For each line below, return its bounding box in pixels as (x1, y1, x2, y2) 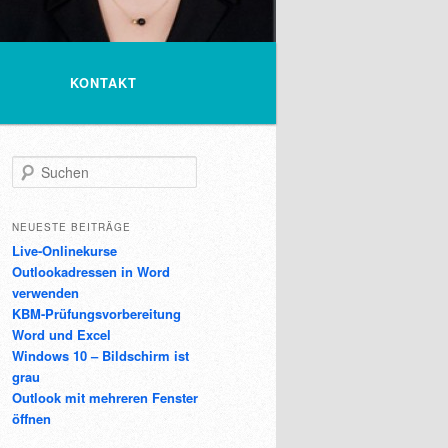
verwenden (12, 283, 79, 303)
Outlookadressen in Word (12, 262, 170, 282)
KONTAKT (70, 73, 137, 92)
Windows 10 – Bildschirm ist (12, 346, 189, 366)
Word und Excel (12, 325, 111, 345)
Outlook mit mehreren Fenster (12, 388, 198, 408)
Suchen (12, 156, 54, 174)
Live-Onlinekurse (12, 241, 117, 261)
